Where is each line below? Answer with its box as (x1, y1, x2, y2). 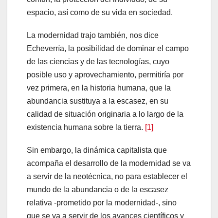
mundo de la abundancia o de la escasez (27, 185, 168, 194)
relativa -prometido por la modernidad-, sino (27, 198, 177, 207)
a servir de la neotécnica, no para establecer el (27, 172, 187, 181)
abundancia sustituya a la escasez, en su (27, 96, 168, 105)
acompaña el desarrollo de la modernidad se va (27, 159, 191, 167)
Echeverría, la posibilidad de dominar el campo (27, 44, 189, 53)
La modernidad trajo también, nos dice (27, 31, 159, 39)
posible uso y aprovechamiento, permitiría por (27, 70, 183, 79)
